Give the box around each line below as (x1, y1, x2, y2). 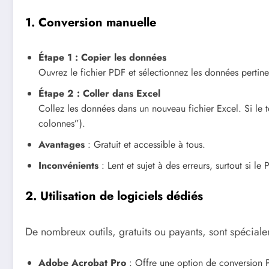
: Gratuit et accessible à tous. (85, 137, 205, 151)
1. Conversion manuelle (25, 13, 156, 31)
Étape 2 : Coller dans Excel (38, 86, 160, 100)
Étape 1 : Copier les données (38, 50, 166, 64)
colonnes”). (38, 116, 85, 130)
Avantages (38, 137, 85, 151)
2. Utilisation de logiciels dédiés (25, 187, 203, 205)
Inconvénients (38, 158, 98, 172)
